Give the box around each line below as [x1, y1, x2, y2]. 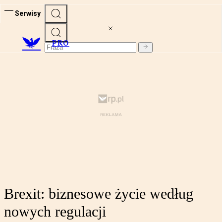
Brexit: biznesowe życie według [4, 185, 193, 202]
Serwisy [15, 9, 41, 17]
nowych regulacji [4, 203, 106, 220]
